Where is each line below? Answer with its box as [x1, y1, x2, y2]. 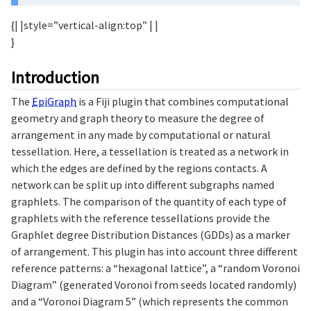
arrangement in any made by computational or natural [11, 127, 271, 142]
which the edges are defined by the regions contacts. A [11, 160, 267, 175]
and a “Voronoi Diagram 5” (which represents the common [11, 294, 288, 308]
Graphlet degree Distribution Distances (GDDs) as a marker [11, 227, 290, 242]
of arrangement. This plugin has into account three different [11, 244, 298, 258]
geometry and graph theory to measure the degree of [11, 110, 264, 125]
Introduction [11, 67, 99, 89]
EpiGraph [32, 94, 76, 108]
